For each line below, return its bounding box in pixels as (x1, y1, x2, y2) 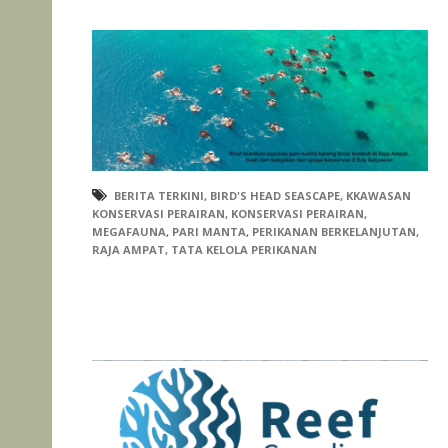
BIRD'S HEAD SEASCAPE (210, 187, 340, 203)
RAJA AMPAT (92, 241, 165, 257)
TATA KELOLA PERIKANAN (171, 241, 317, 257)
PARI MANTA (172, 223, 246, 239)
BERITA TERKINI (114, 187, 204, 203)
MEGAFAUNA (92, 223, 166, 239)
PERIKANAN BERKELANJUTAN (252, 223, 416, 239)
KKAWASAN (346, 187, 411, 203)
